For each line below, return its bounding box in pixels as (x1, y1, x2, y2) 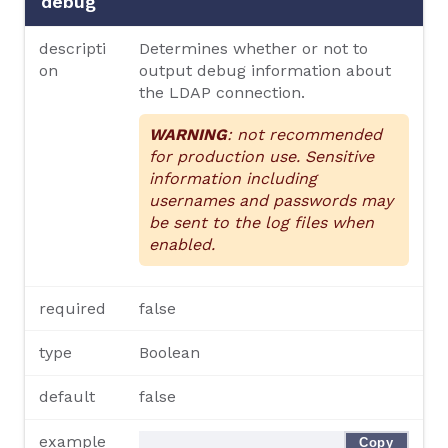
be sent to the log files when (148, 212, 374, 232)
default (39, 387, 96, 407)
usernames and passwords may (148, 190, 393, 210)
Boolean (138, 343, 200, 363)
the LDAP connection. (138, 82, 305, 102)
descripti (39, 38, 107, 58)
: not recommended (226, 124, 382, 144)
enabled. (148, 234, 215, 254)
